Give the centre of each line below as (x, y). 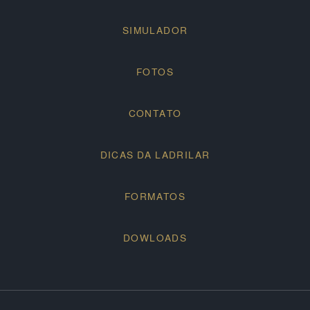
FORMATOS (155, 196)
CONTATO (155, 113)
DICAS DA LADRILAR (155, 155)
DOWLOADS (155, 238)
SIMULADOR (155, 30)
